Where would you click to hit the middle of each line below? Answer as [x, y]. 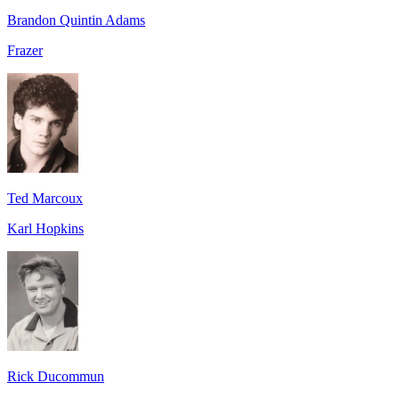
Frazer [25, 50]
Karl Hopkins [45, 228]
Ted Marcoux [45, 198]
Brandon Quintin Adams [76, 20]
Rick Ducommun [56, 376]
